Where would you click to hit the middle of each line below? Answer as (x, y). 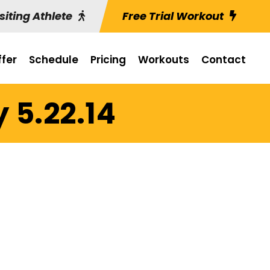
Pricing (108, 60)
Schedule (54, 60)
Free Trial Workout (173, 16)
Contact (224, 60)
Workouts (164, 60)
